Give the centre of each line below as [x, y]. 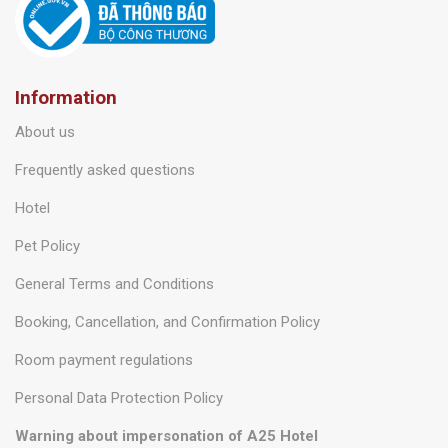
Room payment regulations [104, 359]
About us [45, 131]
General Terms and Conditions [114, 283]
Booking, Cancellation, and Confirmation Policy [167, 321]
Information [66, 97]
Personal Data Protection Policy [119, 397]
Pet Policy [47, 245]
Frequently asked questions [105, 169]
